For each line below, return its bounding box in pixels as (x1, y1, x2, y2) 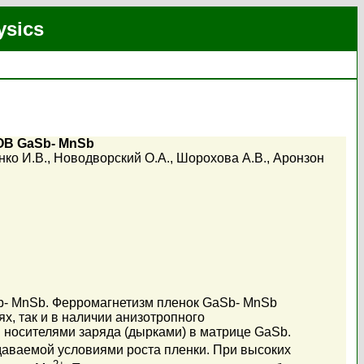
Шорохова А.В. (176, 151, 266, 165)
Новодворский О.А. (54, 151, 170, 165)
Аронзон (273, 151, 324, 165)
